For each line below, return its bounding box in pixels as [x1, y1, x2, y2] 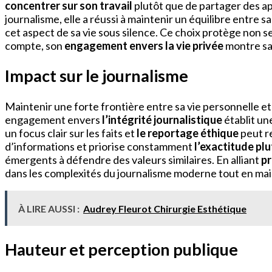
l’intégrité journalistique [102, 112, 222, 126]
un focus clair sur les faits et [5, 126, 137, 140]
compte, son [5, 39, 64, 53]
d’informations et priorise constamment [5, 139, 194, 153]
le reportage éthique [137, 126, 239, 140]
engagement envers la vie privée [64, 39, 223, 53]
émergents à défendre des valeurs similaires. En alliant [5, 152, 261, 166]
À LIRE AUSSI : [18, 202, 80, 214]
